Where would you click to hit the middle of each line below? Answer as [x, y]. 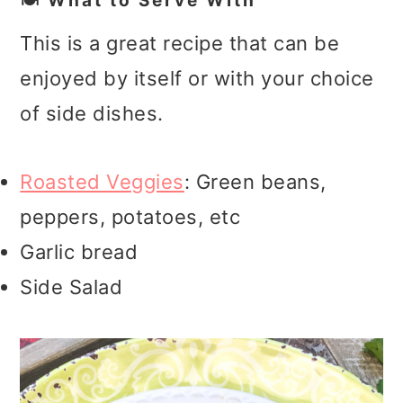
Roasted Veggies [102, 181]
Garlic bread [79, 251]
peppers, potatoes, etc [130, 216]
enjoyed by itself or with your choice [197, 78]
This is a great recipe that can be [180, 43]
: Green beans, [255, 181]
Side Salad [72, 287]
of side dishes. [92, 113]
